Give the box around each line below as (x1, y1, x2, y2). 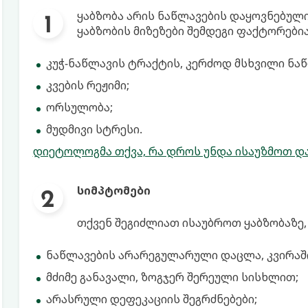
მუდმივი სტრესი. (45, 122, 142, 137)
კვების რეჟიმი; (45, 78, 129, 93)
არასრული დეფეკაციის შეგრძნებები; (45, 291, 257, 307)
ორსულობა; (45, 100, 113, 115)
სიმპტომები (76, 183, 151, 198)
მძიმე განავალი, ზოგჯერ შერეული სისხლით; (45, 269, 298, 285)
